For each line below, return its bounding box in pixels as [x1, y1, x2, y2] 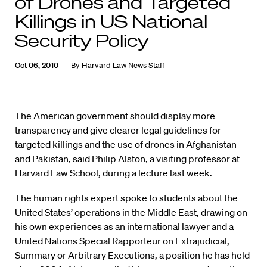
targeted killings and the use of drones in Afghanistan [15, 138, 237, 151]
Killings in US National [15, 11, 207, 32]
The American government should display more [15, 110, 215, 122]
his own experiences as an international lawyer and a [15, 221, 234, 233]
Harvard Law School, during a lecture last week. [15, 167, 212, 179]
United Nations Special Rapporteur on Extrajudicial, [15, 235, 229, 247]
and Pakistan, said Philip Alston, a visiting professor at [15, 153, 240, 165]
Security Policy [15, 30, 148, 51]
